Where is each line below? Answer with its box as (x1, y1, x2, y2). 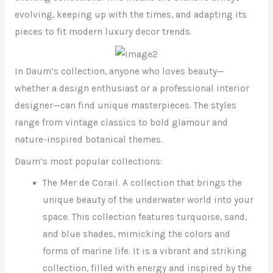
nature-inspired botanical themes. (14, 133, 163, 145)
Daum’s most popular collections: (14, 155, 162, 167)
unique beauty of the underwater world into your (43, 194, 254, 206)
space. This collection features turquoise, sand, (43, 211, 247, 223)
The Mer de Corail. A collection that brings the (43, 177, 243, 189)
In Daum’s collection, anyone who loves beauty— (14, 65, 224, 77)
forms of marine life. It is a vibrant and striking (43, 246, 247, 257)
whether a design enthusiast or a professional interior (14, 82, 249, 94)
